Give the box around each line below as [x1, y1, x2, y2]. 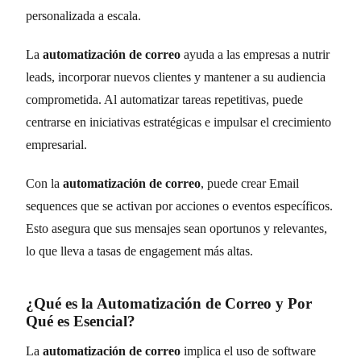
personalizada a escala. [26, 8, 141, 23]
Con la [26, 176, 63, 190]
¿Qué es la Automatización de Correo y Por [26, 294, 312, 312]
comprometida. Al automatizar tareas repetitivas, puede [26, 92, 303, 106]
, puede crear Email [201, 176, 299, 190]
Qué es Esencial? [26, 312, 135, 330]
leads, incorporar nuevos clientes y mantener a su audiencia [26, 69, 326, 84]
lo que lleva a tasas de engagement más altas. [26, 243, 253, 258]
